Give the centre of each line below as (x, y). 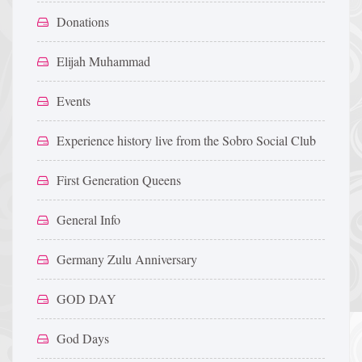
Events (74, 101)
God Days (83, 338)
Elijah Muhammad (103, 61)
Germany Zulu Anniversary (127, 259)
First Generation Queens (119, 180)
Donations (83, 21)
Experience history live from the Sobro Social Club (186, 140)
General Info (88, 219)
